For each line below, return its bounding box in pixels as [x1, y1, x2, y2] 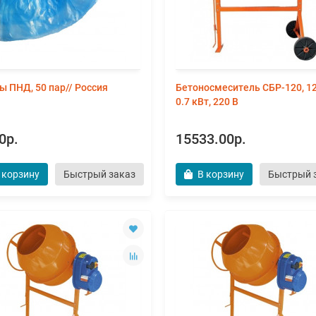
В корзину [197, 169, 244, 180]
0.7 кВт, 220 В [176, 96, 238, 107]
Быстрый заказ [63, 169, 135, 180]
